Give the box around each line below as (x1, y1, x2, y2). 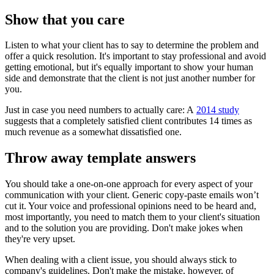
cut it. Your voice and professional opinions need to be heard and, (5, 201, 256, 212)
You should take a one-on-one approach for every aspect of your (5, 179, 253, 190)
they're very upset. (5, 234, 75, 245)
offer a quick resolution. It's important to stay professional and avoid (5, 51, 266, 62)
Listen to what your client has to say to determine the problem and (5, 40, 259, 51)
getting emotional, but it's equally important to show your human (5, 62, 253, 73)
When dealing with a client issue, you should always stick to (5, 254, 237, 265)
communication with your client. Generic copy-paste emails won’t (5, 190, 259, 201)
